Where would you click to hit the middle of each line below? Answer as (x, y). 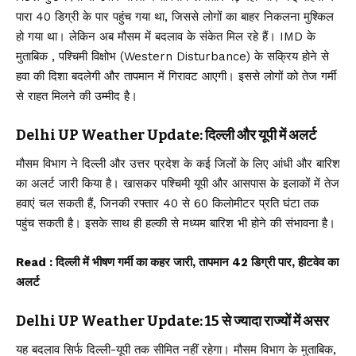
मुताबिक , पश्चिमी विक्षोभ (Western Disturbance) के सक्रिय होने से (172, 56)
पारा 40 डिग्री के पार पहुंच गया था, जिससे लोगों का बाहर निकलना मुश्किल (175, 16)
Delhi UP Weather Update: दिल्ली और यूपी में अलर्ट (166, 135)
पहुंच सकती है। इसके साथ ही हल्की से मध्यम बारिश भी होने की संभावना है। (176, 223)
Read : (36, 262)
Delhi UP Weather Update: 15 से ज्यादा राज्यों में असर (172, 321)
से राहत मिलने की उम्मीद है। (77, 96)
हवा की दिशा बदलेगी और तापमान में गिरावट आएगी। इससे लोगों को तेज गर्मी (176, 76)
